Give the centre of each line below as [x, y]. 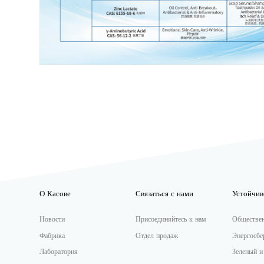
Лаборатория [59, 252]
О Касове [55, 194]
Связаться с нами [165, 194]
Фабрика [52, 236]
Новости [52, 219]
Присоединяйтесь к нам [171, 219]
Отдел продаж [157, 236]
